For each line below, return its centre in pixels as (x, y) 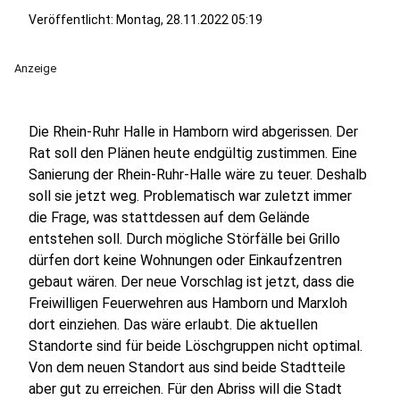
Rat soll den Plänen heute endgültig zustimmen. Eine (193, 153)
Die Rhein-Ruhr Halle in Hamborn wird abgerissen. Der (193, 132)
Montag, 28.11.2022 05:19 (189, 20)
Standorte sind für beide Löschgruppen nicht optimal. (196, 346)
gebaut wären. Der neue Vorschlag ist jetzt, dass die (192, 282)
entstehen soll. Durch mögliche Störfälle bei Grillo (184, 239)
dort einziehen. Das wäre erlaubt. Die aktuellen (173, 325)
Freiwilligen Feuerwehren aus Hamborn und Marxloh (188, 303)
